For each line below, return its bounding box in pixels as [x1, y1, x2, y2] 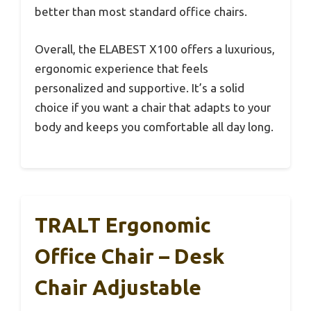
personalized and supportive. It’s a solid [35, 81, 244, 94]
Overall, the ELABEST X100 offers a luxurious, [35, 42, 275, 56]
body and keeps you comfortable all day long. [35, 119, 274, 133]
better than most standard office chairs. [35, 5, 247, 19]
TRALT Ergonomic [35, 213, 211, 237]
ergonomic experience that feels [35, 61, 208, 75]
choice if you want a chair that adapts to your [35, 100, 271, 114]
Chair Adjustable [35, 276, 201, 300]
